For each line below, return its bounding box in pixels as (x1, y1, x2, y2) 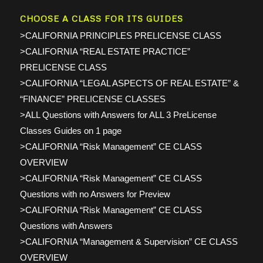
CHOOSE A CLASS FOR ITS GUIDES (19, 14, 183, 23)
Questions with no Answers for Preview (19, 189, 170, 199)
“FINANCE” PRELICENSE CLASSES (19, 94, 166, 104)
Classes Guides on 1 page (19, 126, 122, 136)
